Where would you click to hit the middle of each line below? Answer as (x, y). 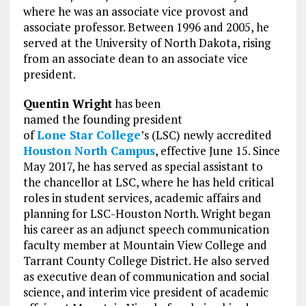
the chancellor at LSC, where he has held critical (148, 182)
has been (136, 103)
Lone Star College (88, 135)
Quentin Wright (67, 103)
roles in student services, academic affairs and (142, 197)
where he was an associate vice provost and (136, 11)
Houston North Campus (89, 150)
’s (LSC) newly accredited (206, 135)
